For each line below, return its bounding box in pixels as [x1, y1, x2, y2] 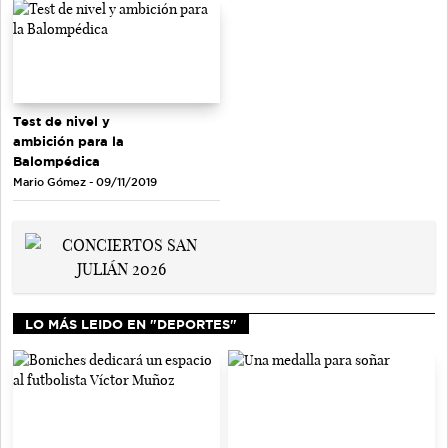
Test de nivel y [13, 113, 110, 128]
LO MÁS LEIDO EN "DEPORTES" [25, 316, 237, 331]
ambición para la [13, 133, 124, 148]
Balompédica [13, 153, 100, 168]
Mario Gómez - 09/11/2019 [13, 175, 157, 188]
